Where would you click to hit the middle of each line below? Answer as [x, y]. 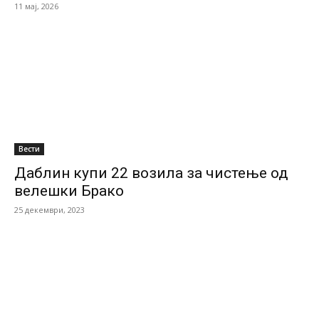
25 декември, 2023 [49, 210]
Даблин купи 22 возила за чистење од [151, 173]
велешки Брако [69, 191]
